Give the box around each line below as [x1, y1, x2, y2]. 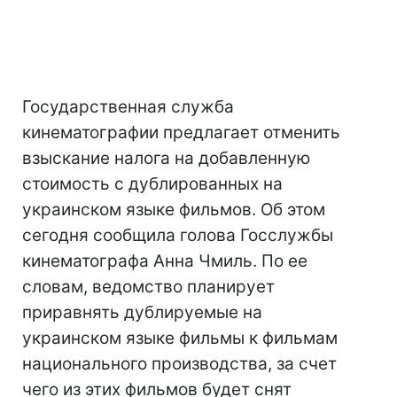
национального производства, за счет [22, 354, 337, 374]
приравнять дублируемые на [22, 302, 262, 323]
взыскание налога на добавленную [22, 148, 310, 168]
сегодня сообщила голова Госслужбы [22, 225, 333, 245]
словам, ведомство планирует [22, 276, 275, 297]
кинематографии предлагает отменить [22, 122, 340, 143]
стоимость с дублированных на [22, 174, 283, 194]
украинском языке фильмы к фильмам [22, 328, 338, 348]
